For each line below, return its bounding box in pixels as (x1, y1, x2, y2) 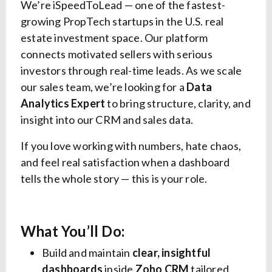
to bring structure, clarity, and (105, 97, 251, 110)
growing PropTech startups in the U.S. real (21, 15, 224, 29)
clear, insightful (132, 246, 211, 260)
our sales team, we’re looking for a (21, 80, 187, 94)
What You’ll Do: (21, 222, 124, 240)
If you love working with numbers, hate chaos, (21, 139, 242, 153)
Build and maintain (42, 246, 132, 260)
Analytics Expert (21, 97, 106, 110)
